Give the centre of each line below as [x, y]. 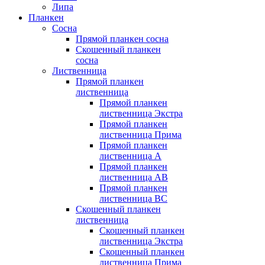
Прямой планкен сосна [122, 39]
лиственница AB [134, 177]
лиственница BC [133, 199]
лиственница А [130, 156]
